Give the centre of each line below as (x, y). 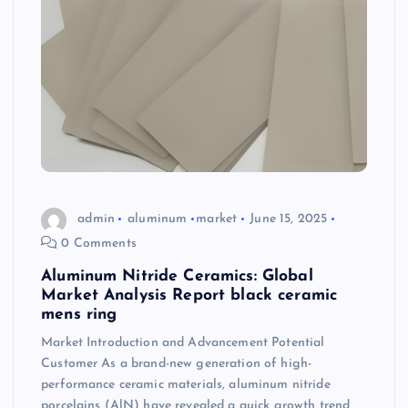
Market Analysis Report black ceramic (189, 295)
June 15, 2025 (289, 219)
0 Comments (97, 243)
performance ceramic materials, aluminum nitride (186, 384)
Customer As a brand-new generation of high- (177, 363)
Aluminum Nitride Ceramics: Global (177, 276)
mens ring (79, 314)
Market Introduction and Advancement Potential (183, 342)
